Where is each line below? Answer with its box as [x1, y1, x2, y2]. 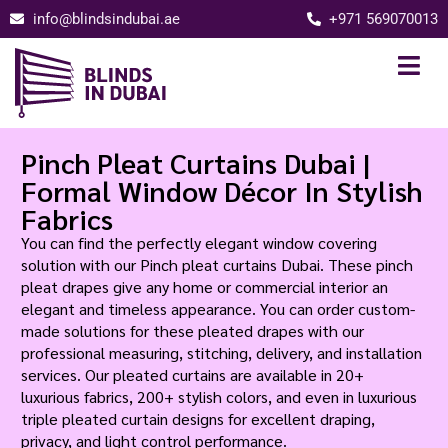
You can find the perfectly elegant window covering [21, 232, 378, 253]
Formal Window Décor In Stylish [21, 172, 423, 208]
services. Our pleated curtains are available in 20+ [21, 364, 365, 385]
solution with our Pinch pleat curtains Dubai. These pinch [21, 254, 414, 275]
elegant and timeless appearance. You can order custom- [21, 298, 416, 319]
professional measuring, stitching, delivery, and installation [21, 342, 423, 363]
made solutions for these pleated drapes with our [21, 320, 365, 341]
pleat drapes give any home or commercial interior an [21, 276, 389, 297]
